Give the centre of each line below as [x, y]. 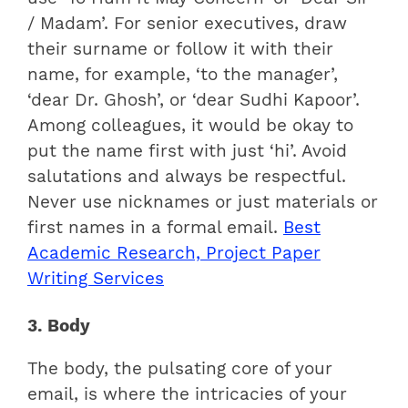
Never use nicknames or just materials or [203, 203]
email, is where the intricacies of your [187, 395]
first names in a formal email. [155, 228]
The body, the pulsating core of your [180, 369]
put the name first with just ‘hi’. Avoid [187, 152]
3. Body [59, 326]
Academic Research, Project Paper [174, 254]
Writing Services [96, 279]
